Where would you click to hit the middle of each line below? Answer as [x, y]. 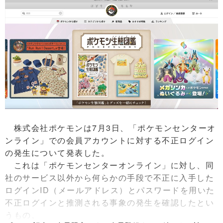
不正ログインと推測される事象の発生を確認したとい [110, 203]
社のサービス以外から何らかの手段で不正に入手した [110, 178]
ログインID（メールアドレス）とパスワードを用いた [110, 190]
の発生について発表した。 [57, 153]
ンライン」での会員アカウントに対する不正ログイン [110, 140]
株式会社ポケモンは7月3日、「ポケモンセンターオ [111, 128]
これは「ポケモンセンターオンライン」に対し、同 [110, 165]
